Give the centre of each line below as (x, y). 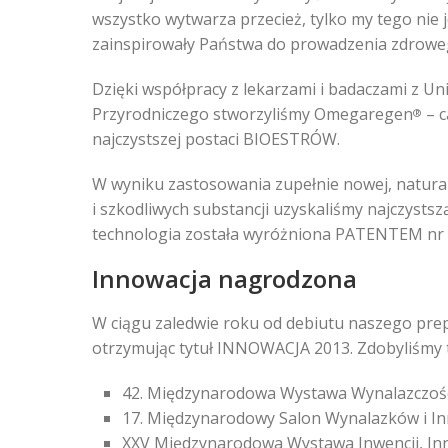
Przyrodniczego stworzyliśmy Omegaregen (252, 114)
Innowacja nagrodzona (224, 278)
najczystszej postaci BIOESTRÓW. (216, 139)
